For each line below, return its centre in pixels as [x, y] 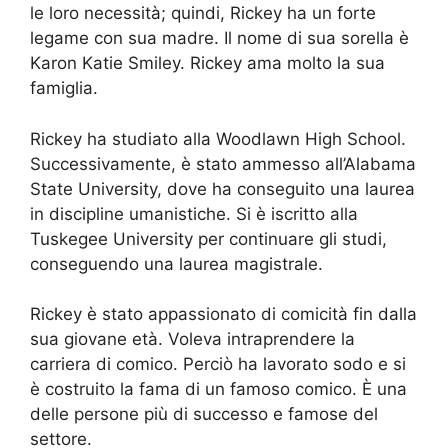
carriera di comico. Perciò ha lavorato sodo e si [218, 364]
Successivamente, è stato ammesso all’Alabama [223, 163]
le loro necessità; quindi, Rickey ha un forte [203, 13]
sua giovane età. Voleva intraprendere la [192, 339]
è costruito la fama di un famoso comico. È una [218, 389]
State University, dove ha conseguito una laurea [222, 188]
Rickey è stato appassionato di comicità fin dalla [223, 314]
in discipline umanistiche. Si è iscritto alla [194, 213]
